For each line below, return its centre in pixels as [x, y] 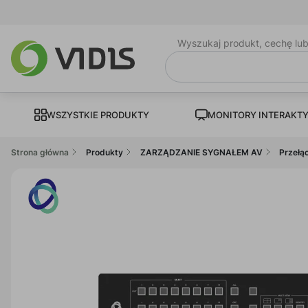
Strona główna [40, 152]
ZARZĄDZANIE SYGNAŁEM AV [201, 152]
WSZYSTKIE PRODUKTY [98, 115]
